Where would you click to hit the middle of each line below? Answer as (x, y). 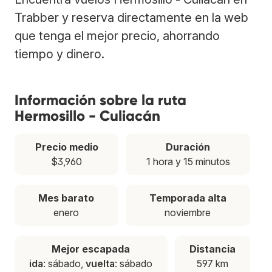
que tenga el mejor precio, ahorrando (117, 36)
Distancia (212, 249)
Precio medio (66, 147)
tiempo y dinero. (59, 54)
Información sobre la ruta (100, 100)
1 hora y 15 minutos (188, 161)
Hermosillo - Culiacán (87, 115)
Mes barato (66, 198)
